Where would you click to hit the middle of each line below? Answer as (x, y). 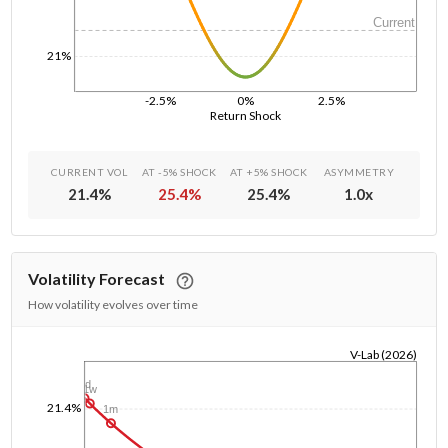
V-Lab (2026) (383, 354)
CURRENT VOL (89, 172)
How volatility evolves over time (113, 304)
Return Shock (246, 115)
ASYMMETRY (359, 172)
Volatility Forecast (97, 278)
